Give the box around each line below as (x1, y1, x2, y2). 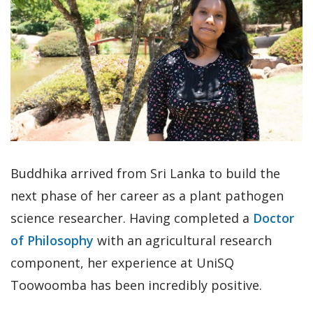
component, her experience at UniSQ (10, 254, 234, 271)
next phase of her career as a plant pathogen (10, 187, 284, 204)
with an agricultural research (94, 231, 272, 249)
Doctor (253, 209, 294, 226)
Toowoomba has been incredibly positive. (10, 276, 265, 293)
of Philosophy (10, 231, 94, 249)
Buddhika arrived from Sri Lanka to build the (10, 164, 280, 182)
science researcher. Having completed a (10, 209, 253, 226)
